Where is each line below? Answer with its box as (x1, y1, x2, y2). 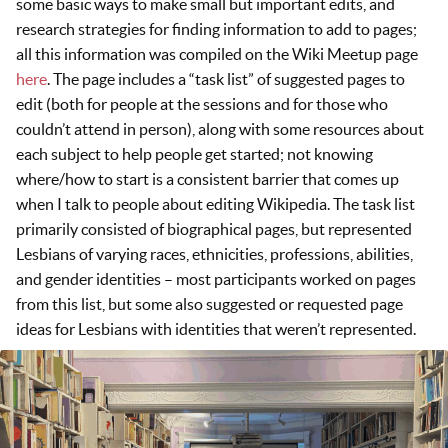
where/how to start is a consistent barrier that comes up (16, 169, 399, 188)
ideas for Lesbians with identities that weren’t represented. (16, 319, 419, 338)
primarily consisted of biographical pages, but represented (16, 219, 412, 238)
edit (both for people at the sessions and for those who (16, 94, 388, 113)
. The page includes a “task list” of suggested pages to (47, 69, 405, 88)
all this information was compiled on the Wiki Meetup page (16, 44, 418, 63)
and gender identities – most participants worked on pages (16, 269, 416, 288)
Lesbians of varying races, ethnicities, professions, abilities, (16, 244, 413, 263)
